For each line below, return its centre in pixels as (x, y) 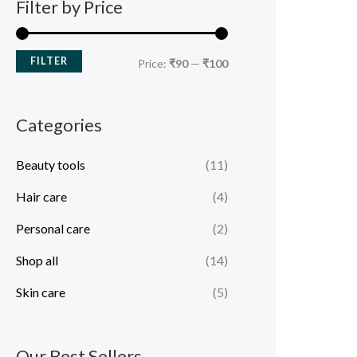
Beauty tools (51, 164)
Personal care (53, 228)
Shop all (37, 260)
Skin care (41, 292)
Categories (59, 125)
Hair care (41, 196)
